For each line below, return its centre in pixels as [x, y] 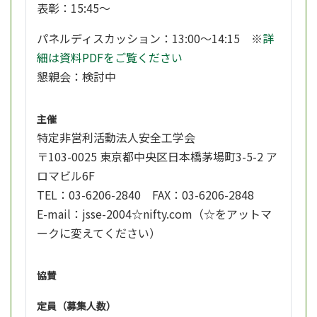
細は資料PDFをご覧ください [110, 58]
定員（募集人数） [76, 306]
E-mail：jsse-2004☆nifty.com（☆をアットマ [154, 214]
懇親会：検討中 [76, 77]
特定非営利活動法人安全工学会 [116, 138]
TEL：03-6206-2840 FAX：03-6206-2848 [145, 195]
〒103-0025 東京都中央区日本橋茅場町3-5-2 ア [157, 157]
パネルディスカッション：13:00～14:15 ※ [150, 39]
